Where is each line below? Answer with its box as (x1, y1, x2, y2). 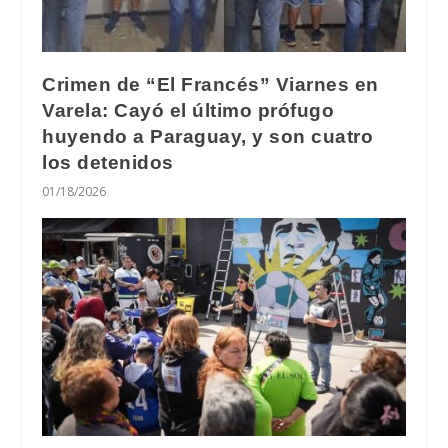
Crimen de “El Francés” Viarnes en (42, 74, 379, 96)
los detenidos (42, 152, 174, 174)
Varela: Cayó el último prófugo (42, 100, 335, 122)
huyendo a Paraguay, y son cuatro (42, 126, 374, 148)
